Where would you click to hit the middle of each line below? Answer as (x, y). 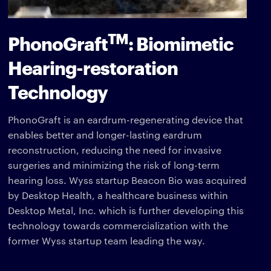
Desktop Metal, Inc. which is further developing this (126, 210)
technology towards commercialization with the (118, 225)
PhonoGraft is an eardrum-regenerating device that (126, 119)
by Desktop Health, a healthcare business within (118, 195)
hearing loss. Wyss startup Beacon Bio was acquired (127, 180)
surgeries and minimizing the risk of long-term (114, 165)
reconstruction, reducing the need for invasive (115, 149)
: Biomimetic (181, 42)
